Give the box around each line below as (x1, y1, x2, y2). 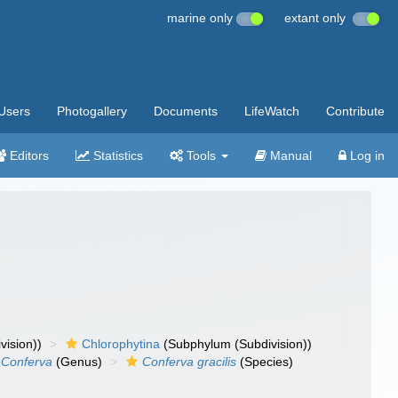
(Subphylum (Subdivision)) (160, 337, 313, 351)
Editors (6, 148, 49, 163)
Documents (154, 104, 218, 118)
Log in (346, 148, 385, 163)
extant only (284, 11, 353, 25)
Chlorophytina (82, 337, 161, 351)
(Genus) (52, 354, 103, 369)
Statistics (90, 148, 143, 163)
